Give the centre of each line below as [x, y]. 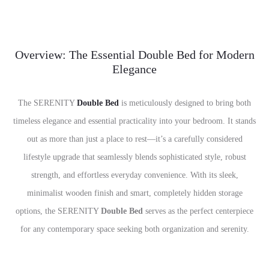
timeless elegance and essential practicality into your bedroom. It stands [134, 121]
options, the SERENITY [58, 211]
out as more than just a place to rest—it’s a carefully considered [134, 139]
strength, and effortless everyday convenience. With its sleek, [134, 175]
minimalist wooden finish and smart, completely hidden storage [134, 193]
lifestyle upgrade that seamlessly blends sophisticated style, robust [134, 157]
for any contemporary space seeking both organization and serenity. [134, 229]
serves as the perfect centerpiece [198, 211]
